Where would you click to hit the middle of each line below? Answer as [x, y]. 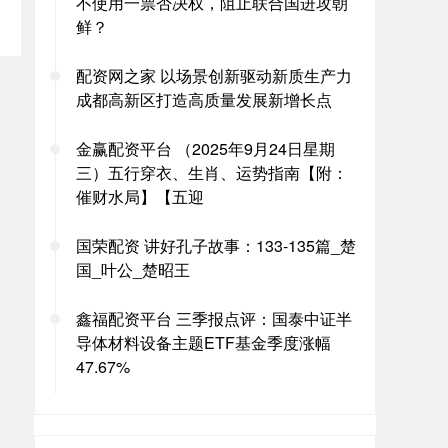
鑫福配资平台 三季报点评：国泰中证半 [214, 318]
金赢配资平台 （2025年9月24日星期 [205, 148]
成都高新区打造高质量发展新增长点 [204, 99]
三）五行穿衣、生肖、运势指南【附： [212, 172]
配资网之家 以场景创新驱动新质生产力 [214, 75]
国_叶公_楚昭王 [133, 269]
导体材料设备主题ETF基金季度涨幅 [203, 342]
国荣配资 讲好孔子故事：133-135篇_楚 [216, 245]
